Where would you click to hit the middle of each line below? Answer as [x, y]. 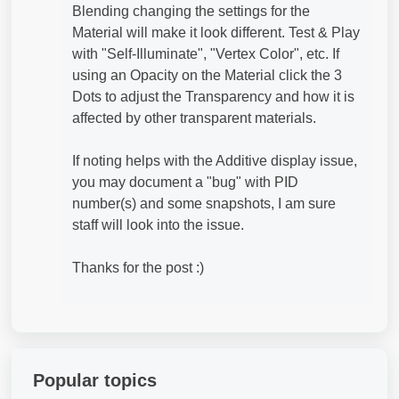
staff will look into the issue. [158, 224]
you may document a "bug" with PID [185, 182]
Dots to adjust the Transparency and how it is [213, 96]
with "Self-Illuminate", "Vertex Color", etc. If [206, 53]
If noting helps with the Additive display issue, [215, 160]
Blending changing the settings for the [191, 11]
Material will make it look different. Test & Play [216, 32]
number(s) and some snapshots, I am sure [204, 203]
